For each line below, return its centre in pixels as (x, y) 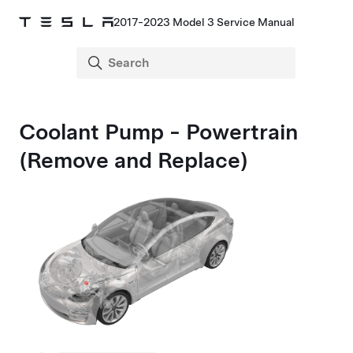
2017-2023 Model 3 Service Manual (204, 22)
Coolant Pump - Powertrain (158, 132)
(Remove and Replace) (134, 160)
